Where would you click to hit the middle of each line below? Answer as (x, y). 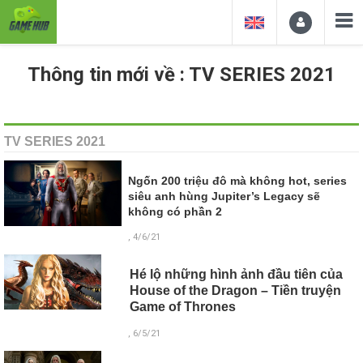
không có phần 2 (175, 212)
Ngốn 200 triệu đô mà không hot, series (238, 181)
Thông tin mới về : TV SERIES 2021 (181, 75)
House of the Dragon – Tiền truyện (235, 291)
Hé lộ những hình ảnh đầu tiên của (236, 275)
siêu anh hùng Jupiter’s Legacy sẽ (224, 196)
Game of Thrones (182, 307)
